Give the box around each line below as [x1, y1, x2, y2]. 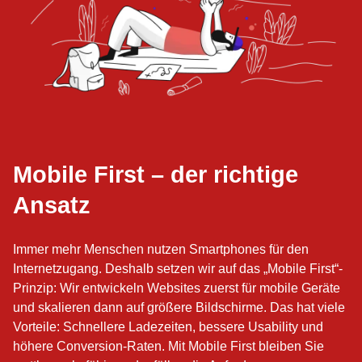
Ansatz [13, 192, 90, 218]
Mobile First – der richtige [13, 161, 298, 187]
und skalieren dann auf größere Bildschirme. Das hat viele [13, 300, 345, 314]
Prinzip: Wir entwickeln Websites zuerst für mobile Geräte [13, 280, 340, 295]
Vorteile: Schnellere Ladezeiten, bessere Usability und [13, 319, 323, 334]
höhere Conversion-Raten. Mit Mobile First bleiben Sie [13, 339, 324, 353]
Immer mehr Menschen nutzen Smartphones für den [13, 242, 309, 256]
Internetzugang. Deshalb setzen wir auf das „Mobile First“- [13, 261, 343, 276]
